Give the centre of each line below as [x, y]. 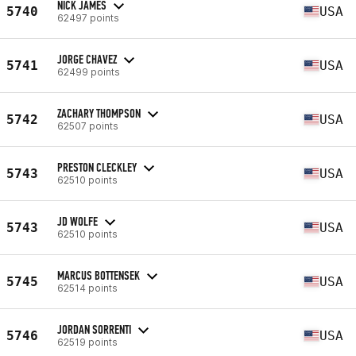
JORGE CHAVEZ [87, 59]
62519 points [87, 342]
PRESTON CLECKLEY [97, 167]
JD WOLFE [77, 221]
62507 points [88, 126]
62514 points [87, 288]
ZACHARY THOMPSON [99, 113]
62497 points [88, 17]
